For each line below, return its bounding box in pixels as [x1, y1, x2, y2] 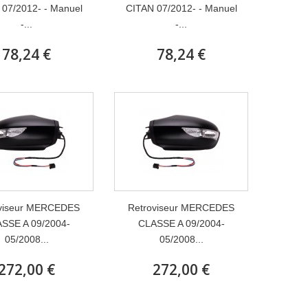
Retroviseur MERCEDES [128, 202, 234, 213]
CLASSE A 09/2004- [137, 218, 225, 229]
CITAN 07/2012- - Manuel [125, 3, 237, 14]
